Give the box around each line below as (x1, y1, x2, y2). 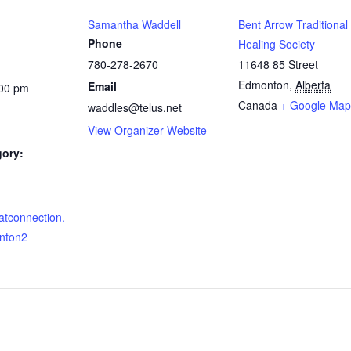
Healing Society (238, 35, 315, 52)
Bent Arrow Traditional (238, 16, 348, 32)
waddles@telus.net (88, 99, 182, 115)
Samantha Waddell (88, 16, 181, 32)
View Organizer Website (88, 121, 207, 138)
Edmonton (238, 76, 289, 92)
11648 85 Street (238, 56, 318, 72)
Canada (238, 96, 277, 113)
